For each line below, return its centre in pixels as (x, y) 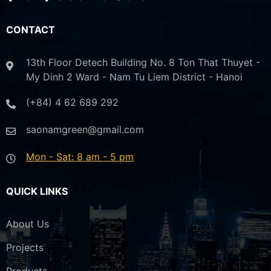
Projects (25, 248)
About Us (28, 224)
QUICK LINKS (37, 191)
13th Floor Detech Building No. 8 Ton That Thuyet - (143, 63)
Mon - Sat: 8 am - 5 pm (80, 157)
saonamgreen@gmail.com (85, 130)
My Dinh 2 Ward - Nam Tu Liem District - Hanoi (134, 77)
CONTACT (31, 30)
